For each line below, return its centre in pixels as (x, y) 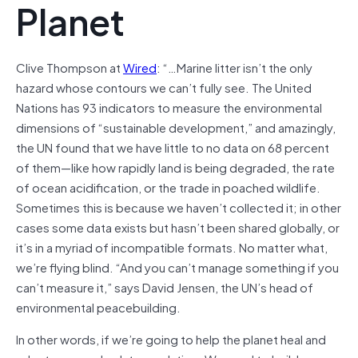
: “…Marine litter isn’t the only (235, 67)
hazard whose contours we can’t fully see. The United (164, 87)
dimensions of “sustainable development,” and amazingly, (176, 127)
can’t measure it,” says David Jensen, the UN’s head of (165, 286)
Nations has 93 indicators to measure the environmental (169, 107)
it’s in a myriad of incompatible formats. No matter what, (172, 247)
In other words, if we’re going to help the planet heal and (171, 338)
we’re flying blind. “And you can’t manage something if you (177, 267)
